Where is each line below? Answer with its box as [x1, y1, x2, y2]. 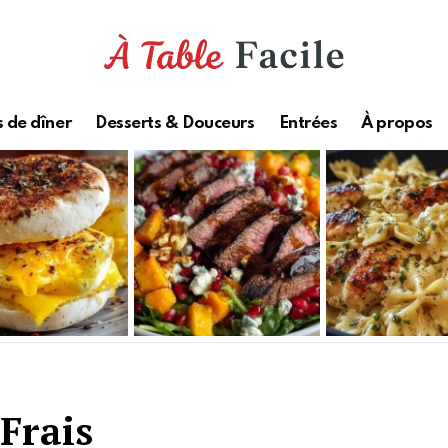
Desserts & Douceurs [95, 115, 255, 133]
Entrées [278, 115, 338, 133]
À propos [361, 115, 433, 133]
